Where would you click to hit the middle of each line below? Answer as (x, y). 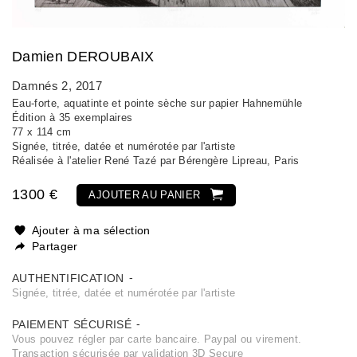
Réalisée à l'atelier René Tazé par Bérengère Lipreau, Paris (156, 161)
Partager (55, 246)
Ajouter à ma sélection (91, 230)
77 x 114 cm (42, 132)
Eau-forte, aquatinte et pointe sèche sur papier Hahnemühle (157, 103)
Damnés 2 (40, 86)
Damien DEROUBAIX (83, 57)
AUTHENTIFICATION (70, 278)
